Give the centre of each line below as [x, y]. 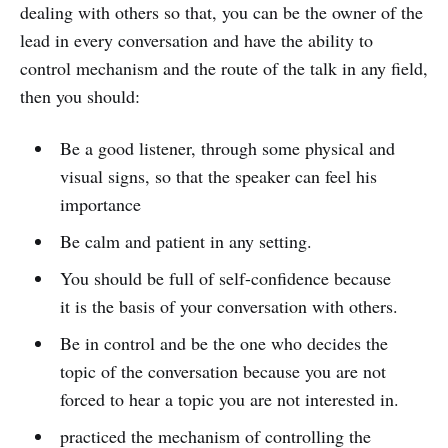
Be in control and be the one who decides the [223, 342]
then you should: [80, 95]
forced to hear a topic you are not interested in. [229, 398]
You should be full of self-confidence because [225, 277]
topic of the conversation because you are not [222, 370]
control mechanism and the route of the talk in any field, [224, 67]
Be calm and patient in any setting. [185, 240]
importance [100, 203]
